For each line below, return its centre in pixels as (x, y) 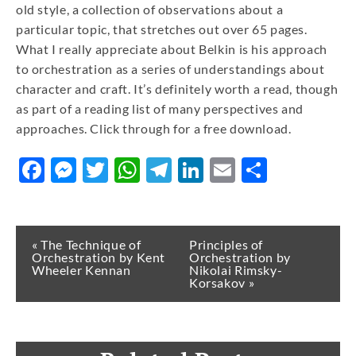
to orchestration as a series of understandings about (170, 69)
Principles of (226, 245)
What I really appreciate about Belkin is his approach (172, 49)
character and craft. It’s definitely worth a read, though (177, 89)
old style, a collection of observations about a (150, 10)
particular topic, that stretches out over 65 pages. (162, 29)
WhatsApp (202, 170)
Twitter (151, 170)
